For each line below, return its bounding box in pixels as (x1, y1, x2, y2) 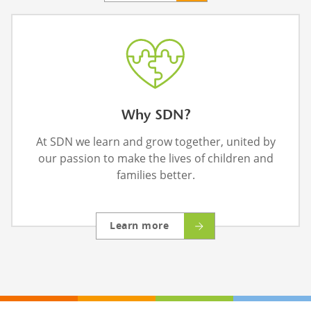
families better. (116, 167, 195, 183)
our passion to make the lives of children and (37, 151, 274, 167)
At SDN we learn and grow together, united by (35, 134, 276, 150)
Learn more (110, 220, 169, 233)
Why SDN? (121, 109, 190, 124)
